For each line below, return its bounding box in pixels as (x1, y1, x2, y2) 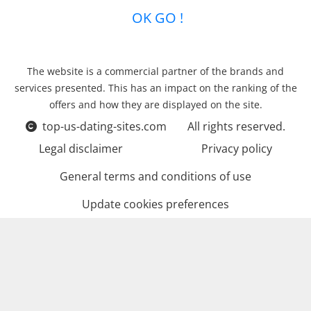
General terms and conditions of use (60, 169, 251, 185)
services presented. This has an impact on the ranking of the (14, 81, 297, 95)
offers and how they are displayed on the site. (49, 98, 262, 112)
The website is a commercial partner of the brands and (27, 65, 284, 78)
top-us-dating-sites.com (42, 119, 167, 135)
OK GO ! (128, 8, 183, 28)
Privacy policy (201, 141, 272, 157)
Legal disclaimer (39, 141, 124, 157)
